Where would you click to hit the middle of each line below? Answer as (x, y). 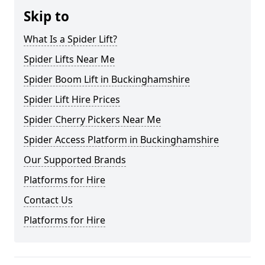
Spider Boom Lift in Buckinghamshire (107, 79)
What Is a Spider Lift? (70, 39)
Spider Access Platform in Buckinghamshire (121, 140)
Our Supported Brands (75, 160)
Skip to (46, 16)
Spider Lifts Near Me (69, 59)
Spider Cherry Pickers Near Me (92, 119)
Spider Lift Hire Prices (72, 99)
